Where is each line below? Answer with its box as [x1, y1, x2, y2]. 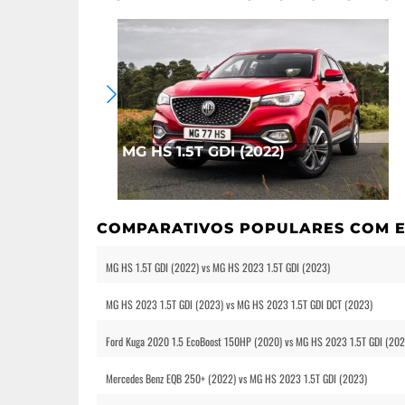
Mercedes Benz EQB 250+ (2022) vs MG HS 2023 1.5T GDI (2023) [106, 371, 367, 386]
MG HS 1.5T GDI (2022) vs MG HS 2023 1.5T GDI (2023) [106, 259, 330, 275]
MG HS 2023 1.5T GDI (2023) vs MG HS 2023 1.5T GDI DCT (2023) [106, 297, 372, 312]
